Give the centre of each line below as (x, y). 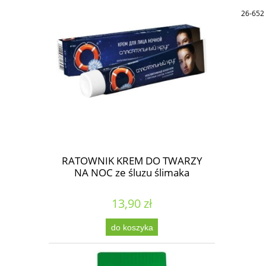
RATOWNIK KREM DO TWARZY (132, 161)
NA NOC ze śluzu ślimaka (132, 173)
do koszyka (132, 227)
